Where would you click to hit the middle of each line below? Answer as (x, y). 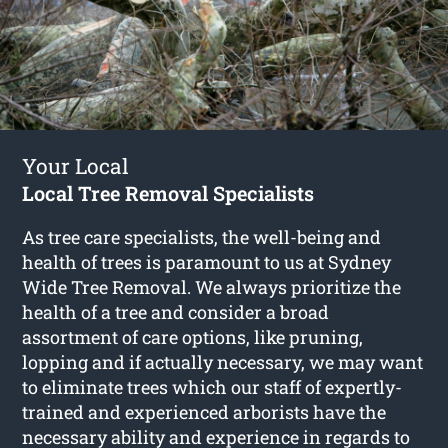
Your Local (76, 165)
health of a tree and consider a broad (176, 311)
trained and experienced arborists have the (204, 411)
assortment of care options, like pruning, (193, 336)
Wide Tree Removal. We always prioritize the (212, 286)
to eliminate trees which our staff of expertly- (212, 386)
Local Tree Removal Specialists (168, 192)
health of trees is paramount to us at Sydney (207, 261)
